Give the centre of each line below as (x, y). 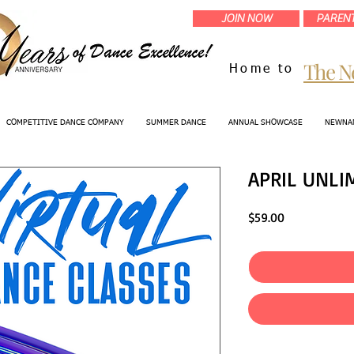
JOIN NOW (246, 19)
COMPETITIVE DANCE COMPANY (65, 122)
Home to (262, 69)
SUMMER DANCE (176, 122)
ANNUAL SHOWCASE (265, 122)
